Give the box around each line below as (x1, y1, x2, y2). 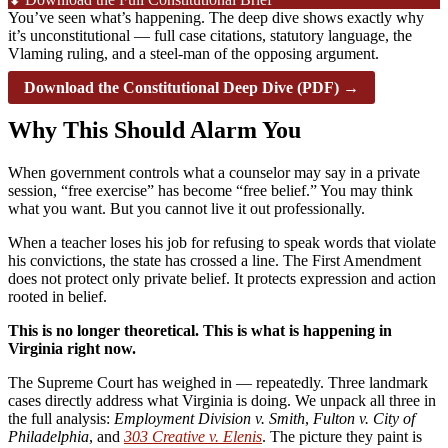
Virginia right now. (8, 340, 136, 358)
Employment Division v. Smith (114, 410, 305, 428)
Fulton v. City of (313, 410, 415, 428)
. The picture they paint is (262, 428, 422, 446)
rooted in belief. (8, 288, 107, 306)
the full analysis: (8, 410, 114, 428)
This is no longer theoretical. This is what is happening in (8, 322, 392, 340)
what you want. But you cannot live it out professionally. (8, 200, 365, 218)
